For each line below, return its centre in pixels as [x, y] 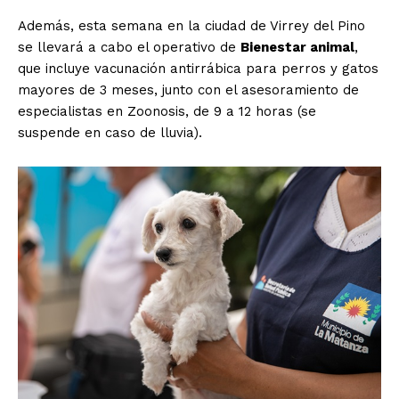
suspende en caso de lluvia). [110, 132]
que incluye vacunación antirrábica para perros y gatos [198, 68]
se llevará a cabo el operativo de [129, 47]
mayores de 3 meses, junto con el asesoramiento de [188, 90]
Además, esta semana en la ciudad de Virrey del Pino [191, 25]
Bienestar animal [297, 47]
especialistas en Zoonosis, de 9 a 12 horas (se [167, 111]
